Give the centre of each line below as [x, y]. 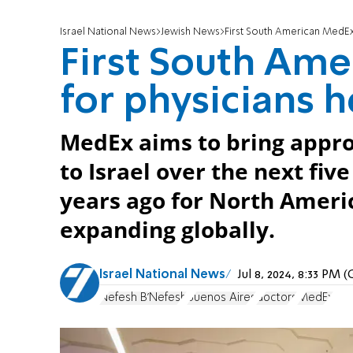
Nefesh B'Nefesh [143, 297]
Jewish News [190, 32]
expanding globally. [167, 230]
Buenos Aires [221, 297]
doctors [277, 297]
